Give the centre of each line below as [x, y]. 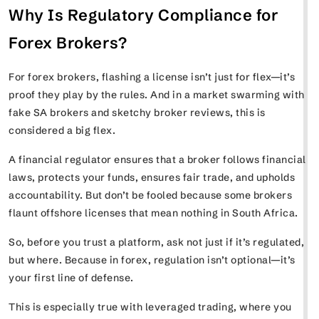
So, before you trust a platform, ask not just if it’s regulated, [156, 242]
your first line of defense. [72, 277]
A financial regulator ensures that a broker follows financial [157, 159]
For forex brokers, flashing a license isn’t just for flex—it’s [152, 77]
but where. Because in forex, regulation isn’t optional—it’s [152, 260]
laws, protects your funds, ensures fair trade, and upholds [152, 177]
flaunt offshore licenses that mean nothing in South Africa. [155, 213]
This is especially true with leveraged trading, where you [150, 307]
